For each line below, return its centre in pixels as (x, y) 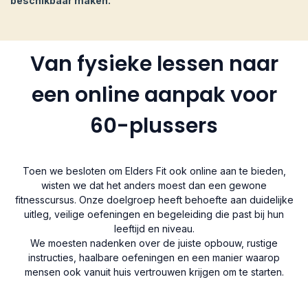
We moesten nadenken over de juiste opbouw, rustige (154, 243)
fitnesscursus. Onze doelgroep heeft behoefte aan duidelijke (154, 199)
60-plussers (154, 125)
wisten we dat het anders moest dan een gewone (154, 185)
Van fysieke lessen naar (154, 64)
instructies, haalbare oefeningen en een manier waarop (154, 257)
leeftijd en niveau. (154, 228)
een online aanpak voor (154, 95)
